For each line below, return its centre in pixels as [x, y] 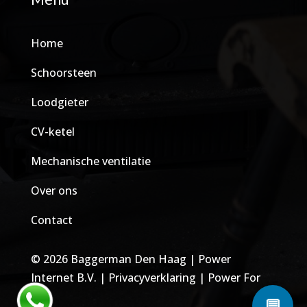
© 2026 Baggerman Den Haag [108, 259]
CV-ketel [52, 131]
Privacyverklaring [152, 277]
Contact [51, 220]
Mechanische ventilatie [90, 161]
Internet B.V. [63, 277]
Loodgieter [59, 102]
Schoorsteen [63, 72]
